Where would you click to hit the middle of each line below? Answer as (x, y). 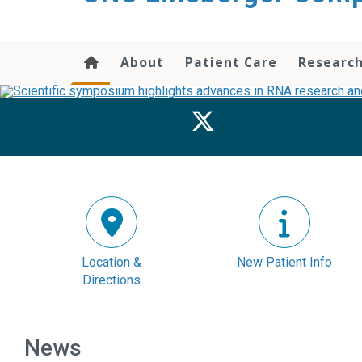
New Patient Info (284, 262)
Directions (112, 280)
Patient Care (231, 62)
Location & (112, 262)
